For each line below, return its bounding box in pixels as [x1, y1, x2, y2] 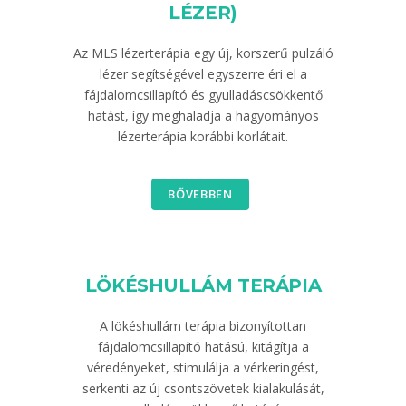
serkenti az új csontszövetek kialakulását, [82, 380, 324, 397]
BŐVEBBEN [168, 186, 233, 202]
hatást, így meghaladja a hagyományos [87, 107, 319, 124]
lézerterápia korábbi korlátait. [118, 128, 288, 145]
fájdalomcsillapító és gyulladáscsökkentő [83, 86, 323, 103]
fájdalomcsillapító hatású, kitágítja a [97, 338, 309, 355]
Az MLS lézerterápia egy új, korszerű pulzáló [72, 44, 333, 62]
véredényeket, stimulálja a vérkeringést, [87, 359, 319, 376]
